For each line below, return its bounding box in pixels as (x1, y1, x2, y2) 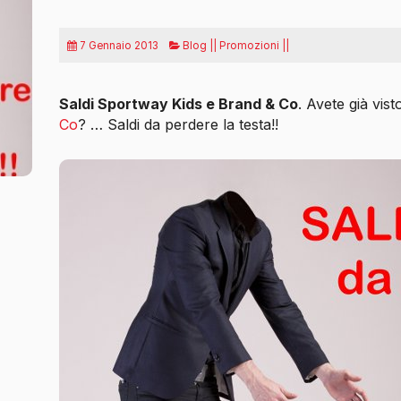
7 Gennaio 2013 (79, 38, 158, 52)
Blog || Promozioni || (179, 38, 289, 52)
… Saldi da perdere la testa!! (85, 115, 278, 133)
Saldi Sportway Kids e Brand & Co (58, 94, 298, 113)
